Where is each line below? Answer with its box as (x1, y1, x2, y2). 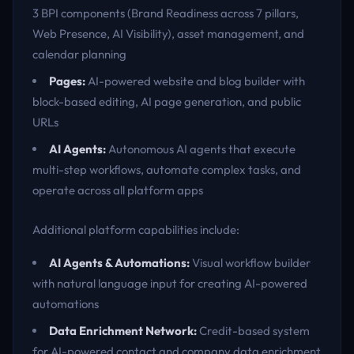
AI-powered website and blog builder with (85, 73, 305, 88)
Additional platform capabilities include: (32, 222, 239, 237)
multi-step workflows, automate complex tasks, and (32, 162, 301, 177)
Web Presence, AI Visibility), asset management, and (32, 26, 304, 41)
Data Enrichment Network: (49, 323, 197, 338)
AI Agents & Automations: (49, 255, 190, 270)
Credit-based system (197, 323, 310, 338)
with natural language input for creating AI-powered (32, 276, 307, 291)
